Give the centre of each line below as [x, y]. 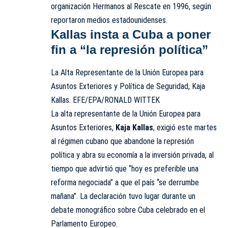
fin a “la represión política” [130, 50]
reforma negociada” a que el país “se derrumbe [125, 182]
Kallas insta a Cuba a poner [131, 35]
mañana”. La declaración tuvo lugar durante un [123, 196]
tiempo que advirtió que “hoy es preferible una [125, 168]
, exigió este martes [185, 127]
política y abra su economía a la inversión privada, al [132, 155]
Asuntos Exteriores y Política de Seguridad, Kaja [128, 86]
